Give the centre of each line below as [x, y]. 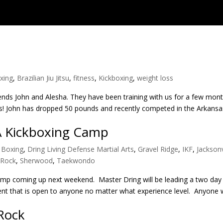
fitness [84, 78]
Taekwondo [76, 161]
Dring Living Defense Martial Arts [81, 149]
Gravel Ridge [158, 149]
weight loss [155, 78]
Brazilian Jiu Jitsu [43, 78]
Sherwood [37, 161]
